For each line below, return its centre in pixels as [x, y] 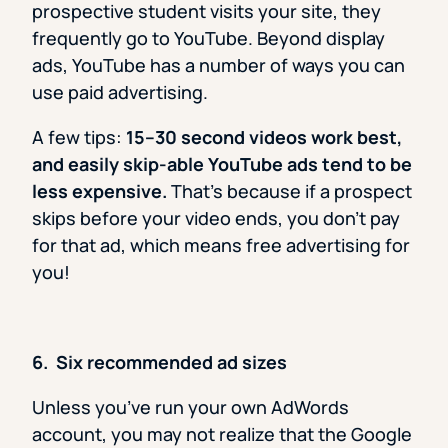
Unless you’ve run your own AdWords [190, 407]
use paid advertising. [120, 92]
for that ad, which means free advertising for [221, 245]
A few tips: [79, 137]
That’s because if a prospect [289, 191]
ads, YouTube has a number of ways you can [218, 65]
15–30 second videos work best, [264, 137]
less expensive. [99, 191]
